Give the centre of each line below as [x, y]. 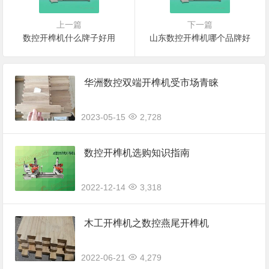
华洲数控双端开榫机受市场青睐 [152, 82]
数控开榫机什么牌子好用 [69, 38]
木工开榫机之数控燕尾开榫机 [147, 223]
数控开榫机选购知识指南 [137, 153]
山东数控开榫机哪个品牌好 [200, 38]
